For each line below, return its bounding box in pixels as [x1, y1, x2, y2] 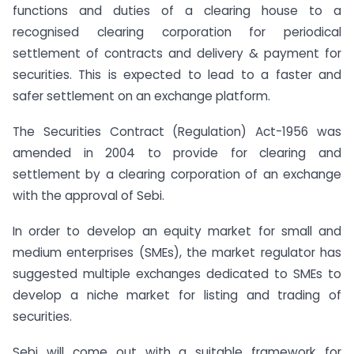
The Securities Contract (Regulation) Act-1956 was [13, 123, 341, 141]
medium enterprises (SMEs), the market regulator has [13, 244, 341, 262]
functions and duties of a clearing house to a [13, 2, 341, 20]
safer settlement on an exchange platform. [13, 88, 270, 105]
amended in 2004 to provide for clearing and [13, 145, 341, 162]
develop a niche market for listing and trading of [13, 287, 341, 304]
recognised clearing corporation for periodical [13, 24, 341, 41]
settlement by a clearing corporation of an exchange [13, 166, 341, 183]
